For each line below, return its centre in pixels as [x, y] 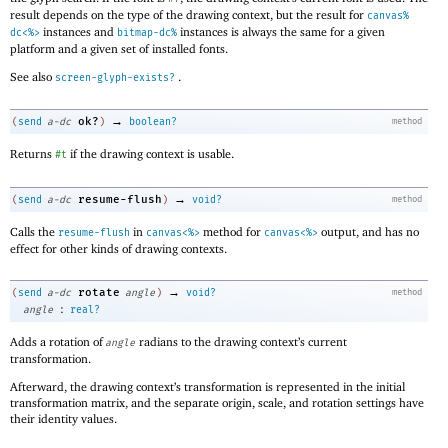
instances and [78, 31]
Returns [32, 154]
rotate [99, 293]
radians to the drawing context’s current [241, 341]
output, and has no [368, 231]
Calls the [34, 231]
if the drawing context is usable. [150, 154]
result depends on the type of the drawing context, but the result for [188, 14]
